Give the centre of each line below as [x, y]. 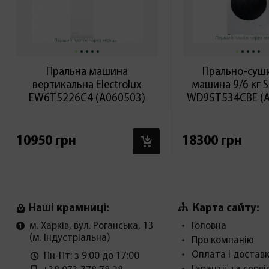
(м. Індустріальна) [70, 238]
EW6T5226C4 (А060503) [87, 98]
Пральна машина [87, 72]
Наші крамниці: [69, 209]
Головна [209, 226]
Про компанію [222, 241]
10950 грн [46, 141]
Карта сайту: [226, 208]
